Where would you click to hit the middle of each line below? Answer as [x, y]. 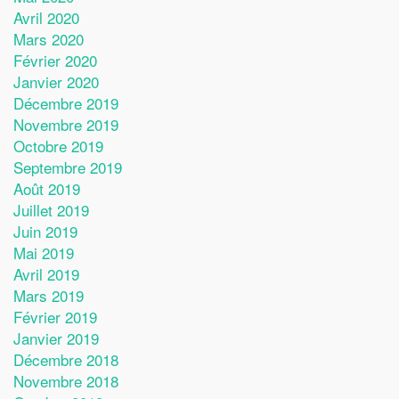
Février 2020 [55, 60]
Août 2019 [47, 188]
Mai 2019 [44, 252]
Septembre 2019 [68, 167]
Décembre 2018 [66, 359]
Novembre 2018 [66, 381]
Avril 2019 [46, 274]
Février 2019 [55, 317]
